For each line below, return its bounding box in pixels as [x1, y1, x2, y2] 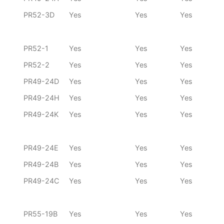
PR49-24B [23, 160, 58, 169]
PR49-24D [23, 77, 59, 86]
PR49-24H [23, 93, 59, 102]
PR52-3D [23, 10, 54, 19]
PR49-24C [23, 176, 59, 185]
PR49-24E [23, 143, 58, 152]
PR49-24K [23, 110, 58, 119]
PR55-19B [23, 209, 57, 218]
